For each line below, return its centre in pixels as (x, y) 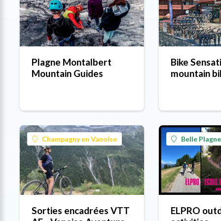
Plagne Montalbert (72, 62)
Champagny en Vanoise (79, 139)
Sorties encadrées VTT (81, 211)
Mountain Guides (67, 74)
